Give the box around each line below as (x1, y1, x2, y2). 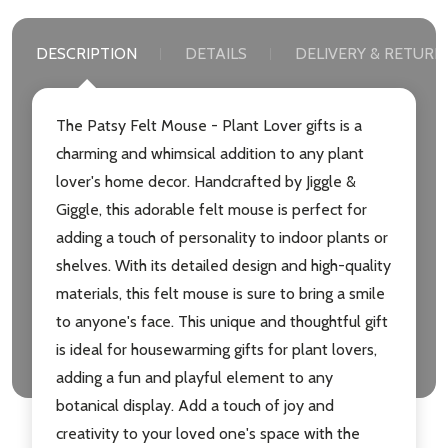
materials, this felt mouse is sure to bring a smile (56, 284, 385, 304)
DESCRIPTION (36, 44, 137, 64)
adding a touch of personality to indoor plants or (56, 228, 388, 248)
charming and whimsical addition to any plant (56, 144, 364, 164)
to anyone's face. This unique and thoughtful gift (56, 312, 388, 332)
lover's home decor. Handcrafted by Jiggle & (56, 172, 356, 192)
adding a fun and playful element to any (56, 368, 333, 388)
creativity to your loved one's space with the (56, 424, 360, 444)
